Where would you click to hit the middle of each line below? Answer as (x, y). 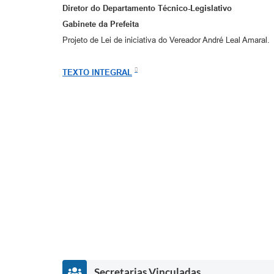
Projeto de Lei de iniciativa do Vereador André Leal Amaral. (166, 40)
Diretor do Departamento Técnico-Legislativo (147, 9)
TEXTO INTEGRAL (97, 72)
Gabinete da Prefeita (101, 24)
